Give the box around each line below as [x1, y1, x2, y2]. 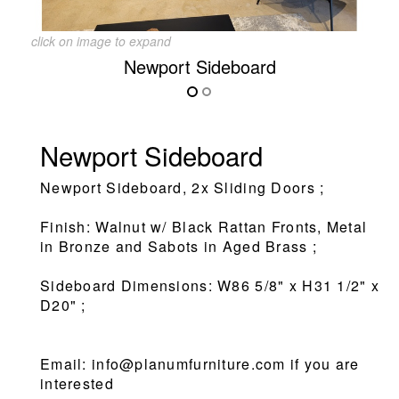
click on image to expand [31, 31, 171, 50]
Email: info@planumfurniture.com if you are [40, 353, 360, 374]
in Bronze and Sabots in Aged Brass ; [40, 235, 318, 256]
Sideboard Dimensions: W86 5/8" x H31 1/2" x [40, 274, 380, 296]
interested [40, 372, 114, 394]
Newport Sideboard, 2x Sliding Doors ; [40, 176, 325, 198]
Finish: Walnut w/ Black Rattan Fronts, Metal [40, 216, 368, 237]
